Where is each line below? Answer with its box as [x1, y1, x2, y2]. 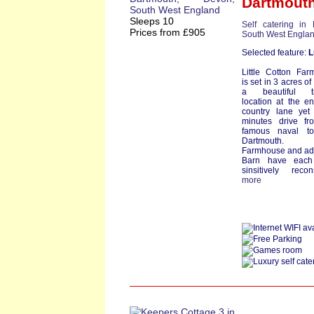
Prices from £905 [130, 27, 205, 38]
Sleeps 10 [130, 15, 174, 27]
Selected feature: [242, 48, 308, 57]
